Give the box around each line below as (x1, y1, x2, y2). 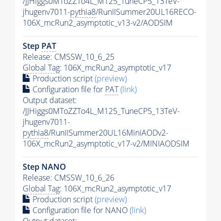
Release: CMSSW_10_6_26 (23, 172, 114, 183)
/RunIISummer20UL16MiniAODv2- (48, 127, 168, 138)
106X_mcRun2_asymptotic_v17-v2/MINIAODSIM (23, 138, 189, 149)
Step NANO (23, 161, 66, 172)
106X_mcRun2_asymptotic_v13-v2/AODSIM (23, 17, 173, 28)
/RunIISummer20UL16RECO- (96, 6, 196, 17)
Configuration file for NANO (31, 204, 130, 216)
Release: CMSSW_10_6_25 (23, 51, 114, 62)
